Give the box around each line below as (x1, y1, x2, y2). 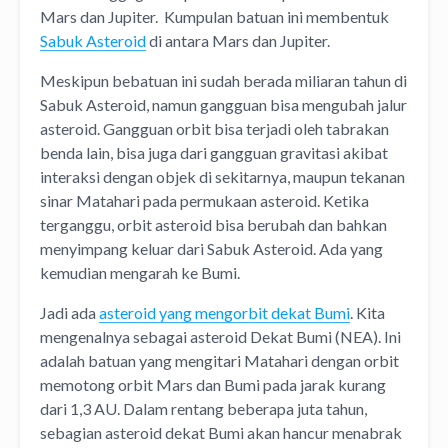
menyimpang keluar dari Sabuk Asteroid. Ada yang (40, 238, 383, 258)
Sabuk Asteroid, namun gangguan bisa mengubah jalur (40, 94, 407, 114)
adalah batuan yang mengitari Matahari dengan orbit (40, 350, 399, 370)
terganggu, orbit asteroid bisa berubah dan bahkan (40, 214, 387, 234)
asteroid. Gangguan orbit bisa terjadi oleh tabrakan (40, 118, 389, 138)
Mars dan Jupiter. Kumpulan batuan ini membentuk (40, 6, 389, 26)
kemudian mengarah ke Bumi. (40, 262, 240, 282)
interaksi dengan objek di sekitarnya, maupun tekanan (40, 166, 405, 186)
